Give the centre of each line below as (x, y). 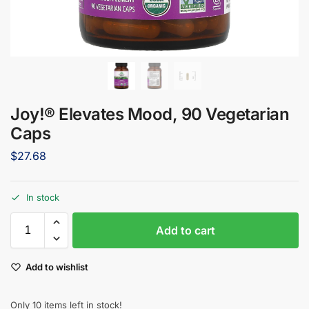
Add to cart (186, 231)
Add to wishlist (57, 267)
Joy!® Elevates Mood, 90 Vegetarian (150, 114)
